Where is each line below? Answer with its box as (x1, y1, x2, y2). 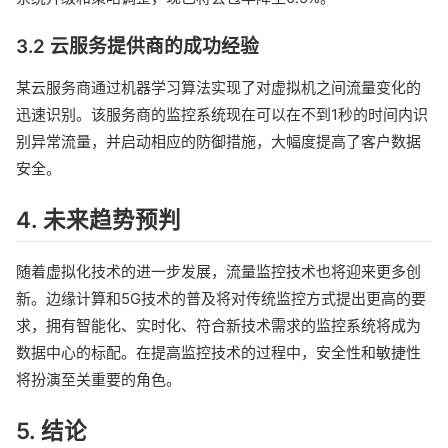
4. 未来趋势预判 (16, 206, 181, 234)
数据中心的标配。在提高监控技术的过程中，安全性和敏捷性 (16, 342, 421, 362)
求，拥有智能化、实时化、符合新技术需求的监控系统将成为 (16, 315, 421, 335)
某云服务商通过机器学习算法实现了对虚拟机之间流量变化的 (16, 78, 421, 98)
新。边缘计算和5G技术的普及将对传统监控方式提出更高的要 (16, 288, 426, 308)
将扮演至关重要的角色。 (16, 369, 181, 389)
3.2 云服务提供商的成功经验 (16, 35, 259, 59)
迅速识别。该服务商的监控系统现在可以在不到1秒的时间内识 (16, 105, 428, 125)
